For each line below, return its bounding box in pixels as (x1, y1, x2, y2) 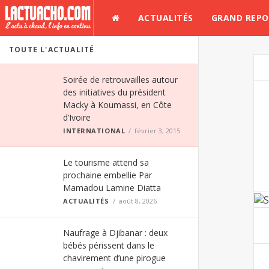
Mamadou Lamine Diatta (63, 182, 161, 193)
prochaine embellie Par (63, 169, 152, 181)
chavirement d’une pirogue (63, 252, 166, 264)
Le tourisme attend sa (63, 157, 149, 168)
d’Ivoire (63, 112, 91, 123)
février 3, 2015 (134, 126, 181, 135)
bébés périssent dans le (63, 240, 154, 251)
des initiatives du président (63, 86, 166, 98)
